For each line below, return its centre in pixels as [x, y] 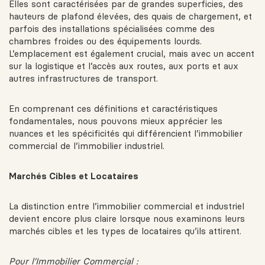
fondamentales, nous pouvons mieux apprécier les [116, 121]
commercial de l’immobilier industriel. [87, 146]
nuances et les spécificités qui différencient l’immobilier [126, 134]
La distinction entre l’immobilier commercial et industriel [127, 206]
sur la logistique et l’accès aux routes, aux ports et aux [124, 66]
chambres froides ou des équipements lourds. [105, 41]
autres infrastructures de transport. [83, 79]
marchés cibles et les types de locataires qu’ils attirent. [125, 231]
